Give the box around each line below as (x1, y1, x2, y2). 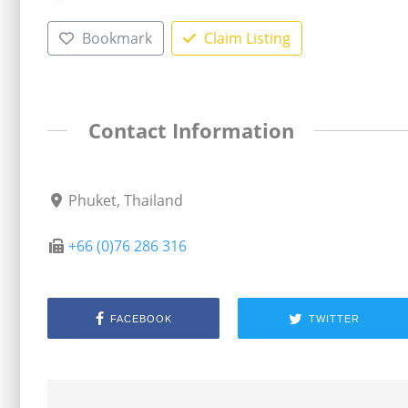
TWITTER (308, 312, 360, 324)
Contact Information (87, 116, 294, 145)
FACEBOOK (109, 312, 172, 324)
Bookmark (81, 27, 152, 48)
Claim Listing (203, 27, 291, 48)
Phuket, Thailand (68, 190, 184, 211)
